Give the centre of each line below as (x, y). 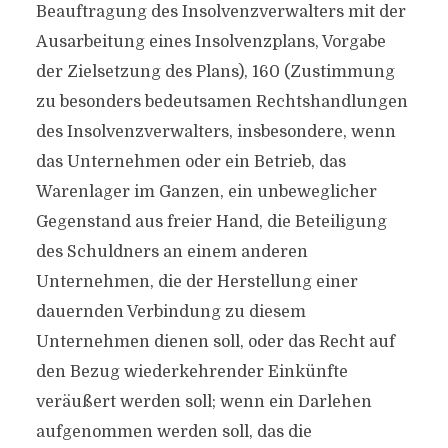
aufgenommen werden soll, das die (173, 432)
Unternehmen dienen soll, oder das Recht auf (215, 342)
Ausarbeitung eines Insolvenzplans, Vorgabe (210, 42)
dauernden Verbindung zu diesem (170, 312)
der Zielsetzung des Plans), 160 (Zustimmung (215, 72)
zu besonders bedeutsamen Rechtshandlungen (221, 102)
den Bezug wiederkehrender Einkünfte (191, 372)
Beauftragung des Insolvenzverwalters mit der (220, 12)
